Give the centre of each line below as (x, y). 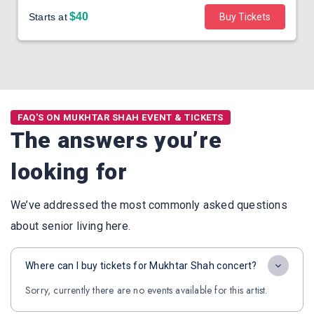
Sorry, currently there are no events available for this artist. (146, 290)
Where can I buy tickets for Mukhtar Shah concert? (141, 266)
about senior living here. (70, 226)
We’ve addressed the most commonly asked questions (149, 205)
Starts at (48, 17)
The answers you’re (116, 140)
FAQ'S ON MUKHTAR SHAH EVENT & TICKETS (121, 117)
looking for (69, 172)
